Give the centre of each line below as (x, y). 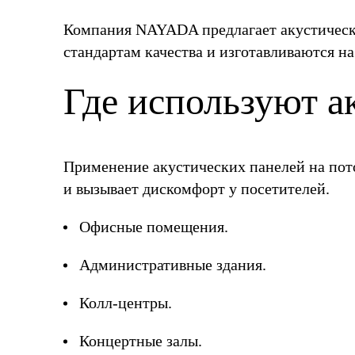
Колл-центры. (126, 303)
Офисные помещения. (154, 227)
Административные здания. (173, 265)
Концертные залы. (141, 341)
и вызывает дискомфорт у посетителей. (197, 189)
